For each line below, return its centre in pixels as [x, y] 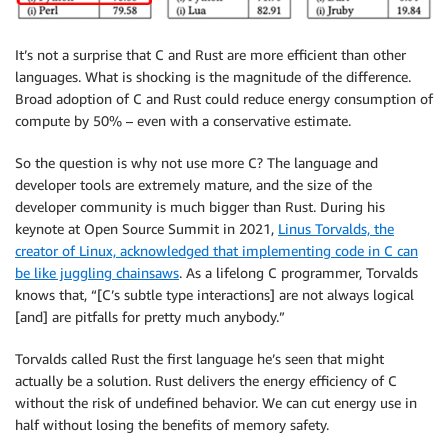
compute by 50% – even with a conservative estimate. [183, 121]
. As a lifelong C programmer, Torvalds [298, 273]
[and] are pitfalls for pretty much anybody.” [150, 317]
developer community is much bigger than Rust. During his [200, 207]
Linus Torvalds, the [336, 229]
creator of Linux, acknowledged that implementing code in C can [216, 251]
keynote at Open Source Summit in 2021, [146, 229]
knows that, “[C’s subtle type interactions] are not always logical [214, 295]
